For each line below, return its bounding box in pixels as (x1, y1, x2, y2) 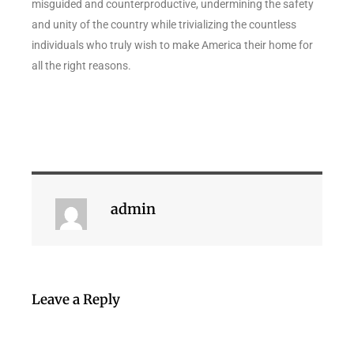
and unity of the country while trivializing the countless (32, 17, 296, 31)
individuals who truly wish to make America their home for (32, 38, 313, 51)
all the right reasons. (32, 58, 131, 72)
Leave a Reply (32, 290, 120, 308)
